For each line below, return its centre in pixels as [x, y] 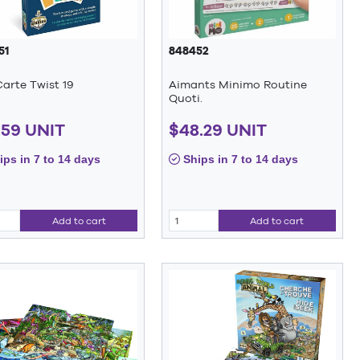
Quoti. [186, 98]
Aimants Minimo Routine [238, 84]
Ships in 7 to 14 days [239, 160]
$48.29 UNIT [218, 130]
